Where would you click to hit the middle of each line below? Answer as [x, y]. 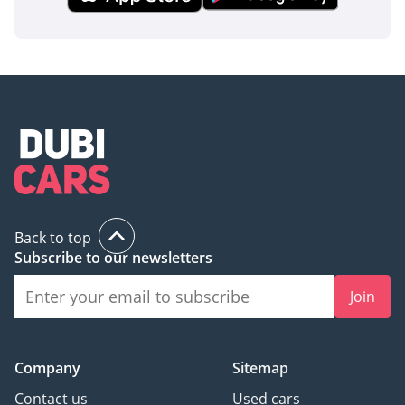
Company [47, 367]
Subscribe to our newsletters [113, 257]
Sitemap [260, 367]
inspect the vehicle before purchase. [129, 17]
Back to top [53, 237]
